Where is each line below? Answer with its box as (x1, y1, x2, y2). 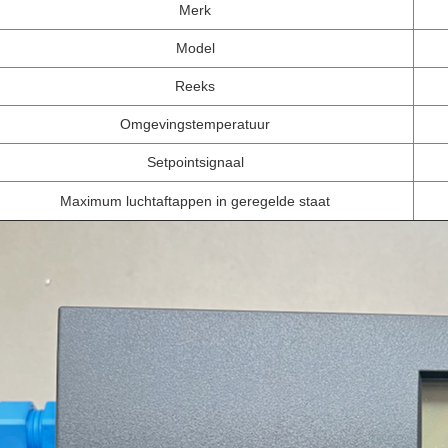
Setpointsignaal (146, 153, 244, 170)
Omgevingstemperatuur (120, 115, 270, 132)
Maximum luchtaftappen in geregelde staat (60, 192, 330, 209)
